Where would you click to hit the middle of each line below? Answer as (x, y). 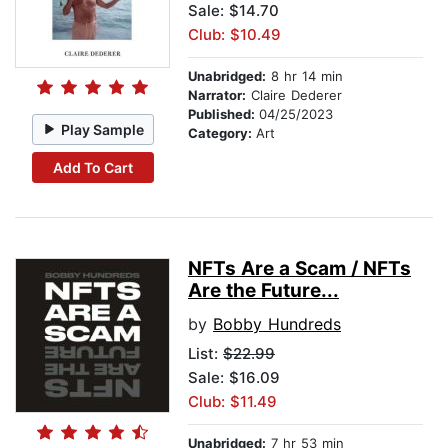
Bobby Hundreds (277, 324)
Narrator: (217, 95)
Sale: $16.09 (234, 378)
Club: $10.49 (234, 35)
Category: (222, 133)
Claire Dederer (294, 95)
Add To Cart (92, 167)
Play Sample (103, 129)
